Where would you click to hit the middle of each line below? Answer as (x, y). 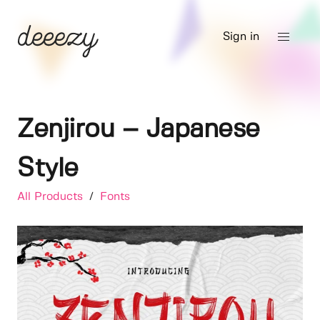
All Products (52, 197)
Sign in (241, 37)
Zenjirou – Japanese (139, 130)
